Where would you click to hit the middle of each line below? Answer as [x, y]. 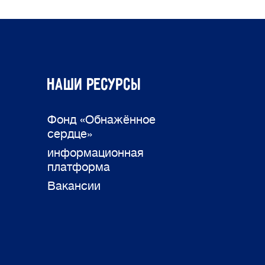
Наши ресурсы [95, 85]
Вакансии [74, 186]
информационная [96, 153]
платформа [79, 167]
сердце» [70, 134]
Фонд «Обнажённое [101, 120]
